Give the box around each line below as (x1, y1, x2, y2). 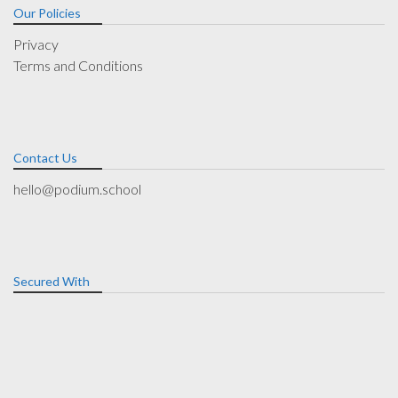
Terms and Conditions (13, 56, 143, 74)
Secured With (13, 273, 90, 289)
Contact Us (13, 149, 77, 165)
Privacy (13, 35, 59, 52)
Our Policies (13, 4, 81, 20)
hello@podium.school (13, 179, 141, 197)
